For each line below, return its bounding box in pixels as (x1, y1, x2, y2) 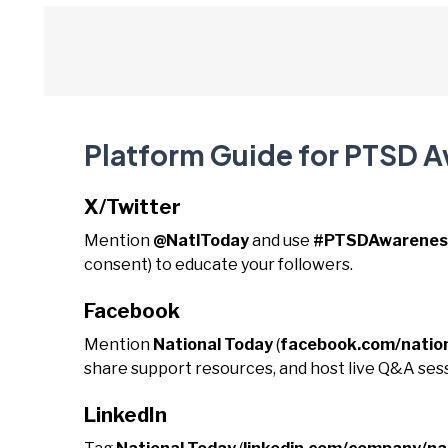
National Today (153, 335, 273, 354)
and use (249, 231, 313, 250)
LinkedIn (84, 403, 167, 427)
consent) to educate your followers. (84, 255, 353, 274)
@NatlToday (153, 231, 249, 250)
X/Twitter (84, 195, 181, 219)
